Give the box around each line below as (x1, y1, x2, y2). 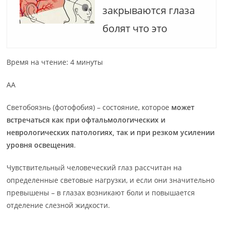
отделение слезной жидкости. (7, 200, 110, 210)
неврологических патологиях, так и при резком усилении (7, 128, 215, 137)
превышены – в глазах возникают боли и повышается (7, 188, 195, 197)
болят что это (102, 22, 168, 35)
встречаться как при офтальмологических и (7, 115, 166, 125)
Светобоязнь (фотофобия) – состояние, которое (7, 102, 172, 112)
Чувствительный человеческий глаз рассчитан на (7, 163, 182, 172)
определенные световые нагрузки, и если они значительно (7, 175, 215, 185)
